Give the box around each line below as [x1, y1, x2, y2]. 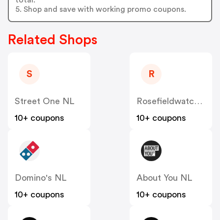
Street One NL [15, 97, 75, 106]
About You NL [137, 173, 192, 183]
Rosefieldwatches [194, 97, 202, 106]
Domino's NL [15, 173, 67, 183]
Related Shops [8, 33, 97, 47]
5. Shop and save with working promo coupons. [15, 5, 186, 13]
